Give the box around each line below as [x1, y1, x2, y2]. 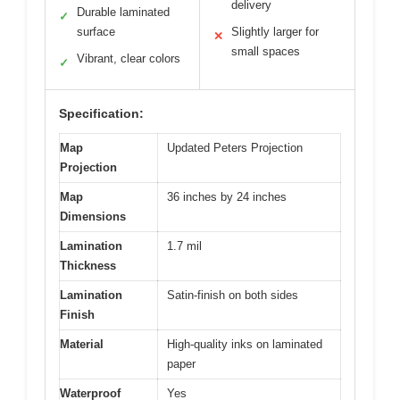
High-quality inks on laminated [167, 337, 322, 351]
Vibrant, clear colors [77, 51, 180, 65]
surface [77, 24, 115, 38]
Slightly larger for [231, 24, 319, 38]
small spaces [231, 44, 300, 58]
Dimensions [60, 209, 126, 223]
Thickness [60, 258, 116, 272]
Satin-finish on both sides [167, 287, 298, 302]
